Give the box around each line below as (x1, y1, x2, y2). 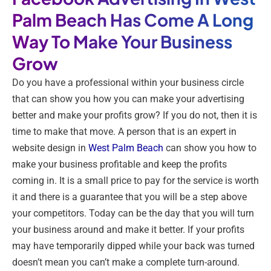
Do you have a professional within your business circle (12, 77, 244, 89)
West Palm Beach (88, 142, 163, 154)
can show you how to (163, 142, 256, 154)
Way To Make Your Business (12, 31, 232, 53)
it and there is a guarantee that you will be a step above (12, 191, 247, 203)
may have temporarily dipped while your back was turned (12, 240, 255, 252)
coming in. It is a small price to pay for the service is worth (12, 175, 259, 187)
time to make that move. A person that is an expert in (12, 126, 237, 138)
